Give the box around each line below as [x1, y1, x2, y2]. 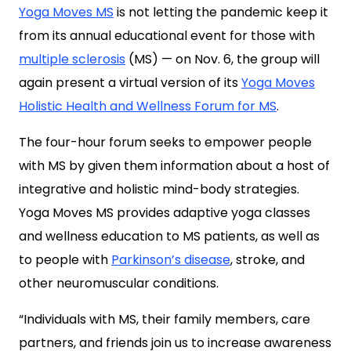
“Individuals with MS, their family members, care [19, 310, 310, 328]
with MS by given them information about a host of [19, 157, 330, 175]
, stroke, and [230, 251, 305, 269]
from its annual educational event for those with [19, 27, 315, 45]
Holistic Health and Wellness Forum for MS [19, 97, 277, 115]
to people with [19, 251, 111, 269]
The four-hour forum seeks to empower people [19, 133, 312, 151]
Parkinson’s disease [111, 251, 230, 269]
